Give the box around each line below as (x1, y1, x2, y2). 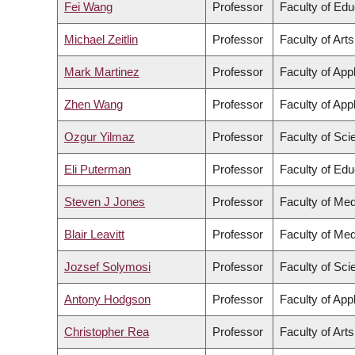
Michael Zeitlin (64, 32, 138, 47)
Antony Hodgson (64, 292, 151, 307)
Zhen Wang (64, 97, 123, 112)
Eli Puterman (64, 162, 131, 177)
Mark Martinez (64, 65, 139, 79)
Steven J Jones (64, 195, 145, 209)
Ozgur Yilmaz (64, 130, 135, 144)
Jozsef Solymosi (64, 260, 151, 274)
